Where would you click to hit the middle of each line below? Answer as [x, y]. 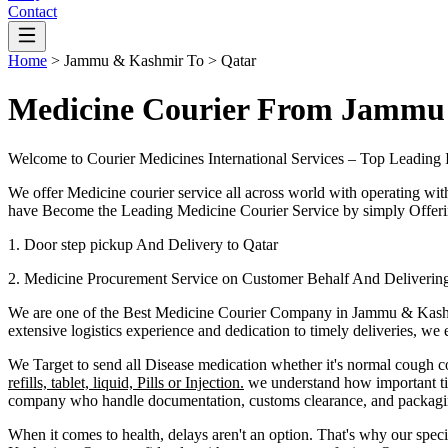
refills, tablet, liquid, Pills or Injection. [126, 382]
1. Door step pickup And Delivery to [125, 244]
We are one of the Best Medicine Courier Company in [180, 312]
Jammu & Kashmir [123, 60]
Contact [32, 11]
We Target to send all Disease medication [137, 364]
